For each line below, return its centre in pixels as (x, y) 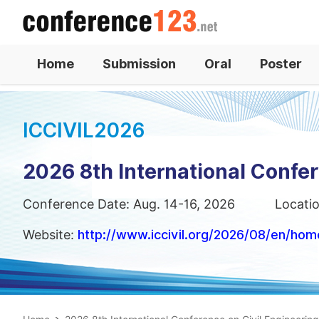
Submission (139, 64)
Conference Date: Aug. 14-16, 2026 (129, 204)
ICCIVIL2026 (84, 130)
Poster (281, 64)
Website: (50, 235)
